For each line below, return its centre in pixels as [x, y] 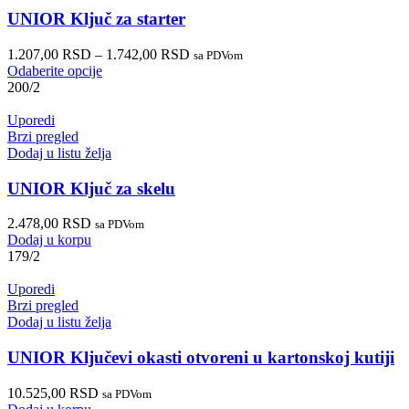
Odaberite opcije [55, 70]
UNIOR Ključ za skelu [91, 188]
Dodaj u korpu [49, 240]
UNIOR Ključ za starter [96, 19]
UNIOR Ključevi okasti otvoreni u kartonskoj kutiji [201, 358]
